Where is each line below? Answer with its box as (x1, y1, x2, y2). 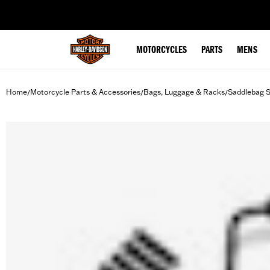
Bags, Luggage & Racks (143, 87, 225, 96)
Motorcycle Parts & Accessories (30, 87, 140, 96)
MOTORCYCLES (136, 45, 187, 56)
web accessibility (74, 4, 132, 13)
